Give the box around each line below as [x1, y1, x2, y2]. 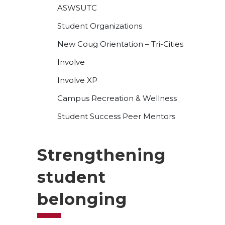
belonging [37, 189, 127, 209]
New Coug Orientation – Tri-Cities [57, 39, 183, 49]
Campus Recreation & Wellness [57, 93, 177, 103]
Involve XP [57, 75, 97, 85]
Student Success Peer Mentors [57, 111, 175, 121]
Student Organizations [57, 21, 142, 31]
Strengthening [37, 145, 166, 165]
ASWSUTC [57, 3, 97, 13]
